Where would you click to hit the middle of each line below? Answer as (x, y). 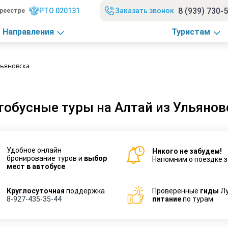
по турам (197, 199)
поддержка (85, 191)
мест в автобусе (36, 167)
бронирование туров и (46, 159)
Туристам (191, 32)
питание (167, 199)
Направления (28, 32)
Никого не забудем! (187, 151)
